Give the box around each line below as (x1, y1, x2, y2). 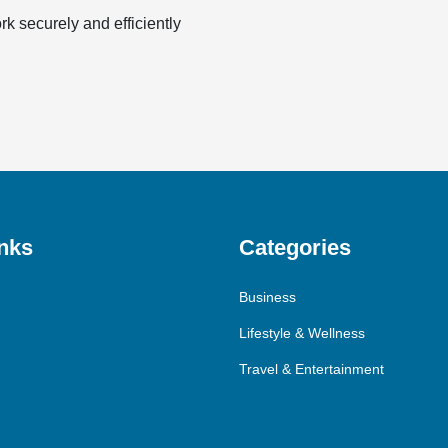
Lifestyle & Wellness (239, 324, 365, 341)
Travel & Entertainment (239, 360, 384, 377)
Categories (239, 234, 351, 260)
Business (239, 288, 296, 305)
